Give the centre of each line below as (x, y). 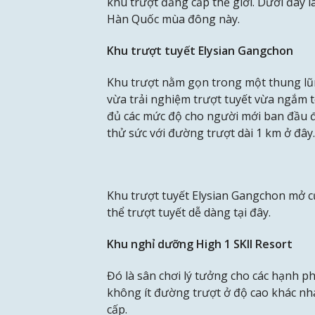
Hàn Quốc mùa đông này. (173, 19)
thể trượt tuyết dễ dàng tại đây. (189, 213)
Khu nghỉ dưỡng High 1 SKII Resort (200, 244)
